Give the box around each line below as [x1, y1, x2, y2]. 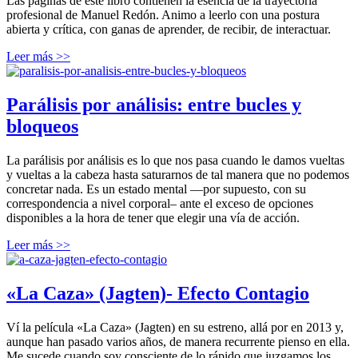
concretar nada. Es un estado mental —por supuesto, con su [6, 181, 306, 196]
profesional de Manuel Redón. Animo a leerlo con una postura [6, 8, 320, 22]
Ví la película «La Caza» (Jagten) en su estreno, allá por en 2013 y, [6, 320, 344, 334]
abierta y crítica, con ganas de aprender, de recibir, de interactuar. [6, 22, 331, 37]
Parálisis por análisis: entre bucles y [6, 94, 301, 116]
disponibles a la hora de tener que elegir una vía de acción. [6, 210, 300, 225]
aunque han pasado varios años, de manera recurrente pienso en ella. [6, 334, 350, 348]
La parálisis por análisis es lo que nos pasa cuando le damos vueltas [6, 153, 344, 167]
